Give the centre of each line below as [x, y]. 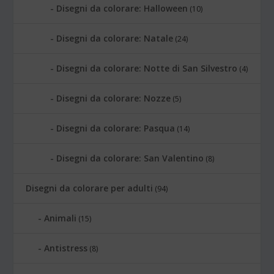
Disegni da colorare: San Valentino [130, 158]
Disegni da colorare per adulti [90, 188]
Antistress [66, 248]
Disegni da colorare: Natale [115, 39]
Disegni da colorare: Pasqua [116, 128]
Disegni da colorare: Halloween [122, 9]
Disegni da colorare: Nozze [114, 98]
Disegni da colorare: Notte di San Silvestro [147, 68]
